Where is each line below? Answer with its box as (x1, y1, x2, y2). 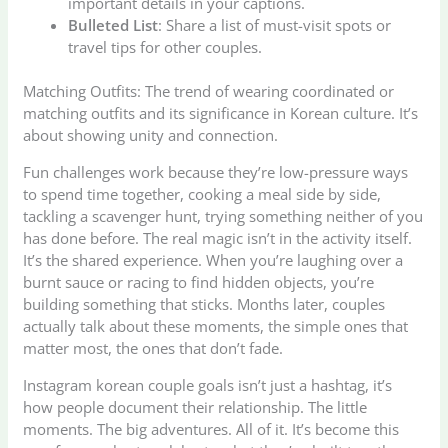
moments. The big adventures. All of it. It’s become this (23, 419, 400, 440)
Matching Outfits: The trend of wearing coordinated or (23, 81, 395, 102)
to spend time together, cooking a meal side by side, (23, 184, 382, 205)
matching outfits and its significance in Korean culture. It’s (23, 103, 419, 124)
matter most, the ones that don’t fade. (23, 338, 284, 359)
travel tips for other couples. (68, 36, 263, 57)
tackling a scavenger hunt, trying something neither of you (23, 206, 424, 227)
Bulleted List (68, 14, 159, 35)
